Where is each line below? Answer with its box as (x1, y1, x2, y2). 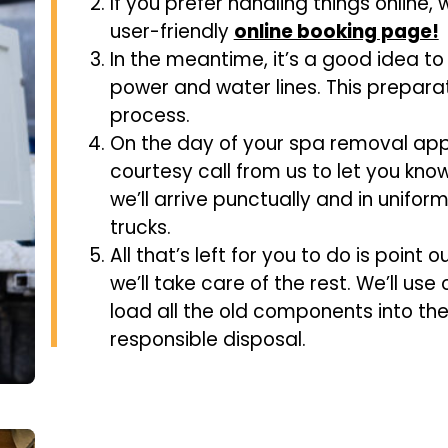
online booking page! (233, 18, 439, 46)
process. (109, 102, 190, 130)
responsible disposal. (109, 326, 306, 354)
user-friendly (109, 18, 234, 46)
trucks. (109, 214, 171, 242)
